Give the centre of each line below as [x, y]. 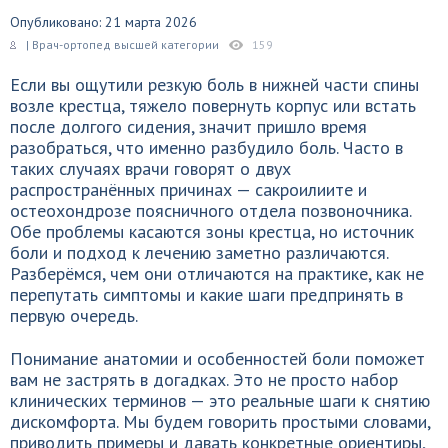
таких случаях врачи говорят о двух [150, 168]
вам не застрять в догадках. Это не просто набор [204, 379]
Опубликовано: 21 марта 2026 [103, 22]
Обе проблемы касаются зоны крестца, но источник [212, 231]
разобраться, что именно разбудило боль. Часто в [206, 147]
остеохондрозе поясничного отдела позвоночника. [210, 210]
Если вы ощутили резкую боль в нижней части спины [214, 84]
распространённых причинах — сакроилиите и [188, 189]
